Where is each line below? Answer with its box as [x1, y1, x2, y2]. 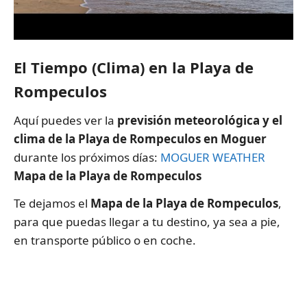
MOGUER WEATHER [160, 149, 265, 165]
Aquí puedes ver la [14, 112, 117, 128]
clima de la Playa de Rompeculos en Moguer [14, 130, 267, 147]
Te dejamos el [14, 195, 90, 212]
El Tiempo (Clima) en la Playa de [14, 56, 254, 77]
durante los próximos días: [14, 149, 160, 165]
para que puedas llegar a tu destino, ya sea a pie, [14, 214, 280, 230]
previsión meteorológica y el [117, 112, 282, 128]
